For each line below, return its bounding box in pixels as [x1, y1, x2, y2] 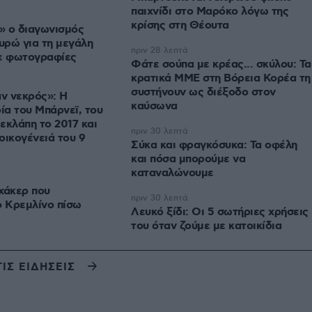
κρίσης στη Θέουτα [131, 18, 229, 33]
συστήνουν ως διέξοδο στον [131, 85, 276, 100]
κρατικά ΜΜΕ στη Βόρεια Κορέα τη [131, 71, 311, 86]
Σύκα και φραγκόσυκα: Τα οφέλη [131, 138, 297, 153]
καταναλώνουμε [131, 166, 214, 181]
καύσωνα [131, 99, 178, 114]
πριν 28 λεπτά [131, 45, 188, 56]
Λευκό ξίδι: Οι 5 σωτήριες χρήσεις [131, 205, 309, 220]
